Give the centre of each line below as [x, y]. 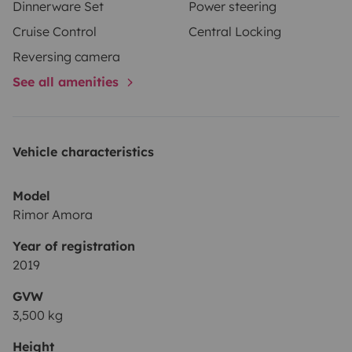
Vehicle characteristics [83, 151]
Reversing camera [66, 56]
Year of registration [74, 246]
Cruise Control [55, 31]
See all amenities [68, 81]
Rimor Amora [53, 214]
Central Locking [235, 31]
